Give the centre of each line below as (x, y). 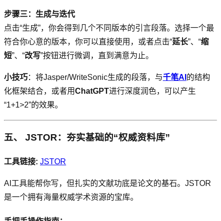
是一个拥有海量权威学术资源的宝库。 (71, 197)
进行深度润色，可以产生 (152, 91)
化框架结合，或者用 (39, 91)
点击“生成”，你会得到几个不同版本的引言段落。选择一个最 (109, 28)
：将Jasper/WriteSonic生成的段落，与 (95, 77)
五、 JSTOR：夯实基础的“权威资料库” (87, 138)
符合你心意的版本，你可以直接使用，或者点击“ (88, 41)
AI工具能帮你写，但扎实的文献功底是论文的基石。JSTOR (108, 184)
